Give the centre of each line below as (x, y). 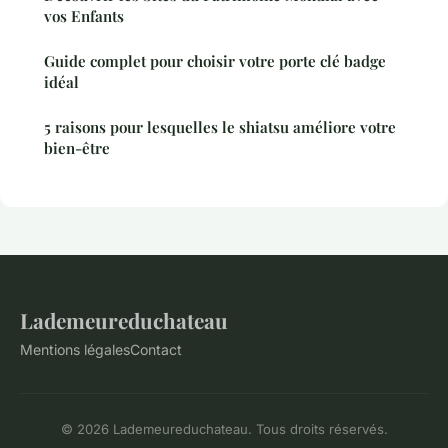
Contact (156, 349)
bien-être (77, 147)
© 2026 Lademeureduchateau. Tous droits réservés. (224, 428)
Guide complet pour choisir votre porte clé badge (215, 60)
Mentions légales (75, 349)
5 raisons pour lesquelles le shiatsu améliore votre (220, 126)
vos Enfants (84, 15)
